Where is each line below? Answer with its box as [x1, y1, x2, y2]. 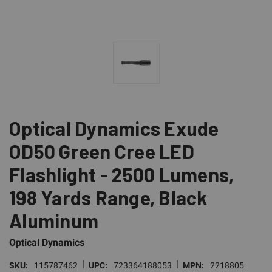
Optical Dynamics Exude [9, 116, 219, 140]
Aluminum [9, 208, 98, 232]
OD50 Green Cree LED [9, 139, 194, 163]
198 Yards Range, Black [9, 185, 208, 209]
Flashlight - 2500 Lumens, [9, 162, 234, 186]
